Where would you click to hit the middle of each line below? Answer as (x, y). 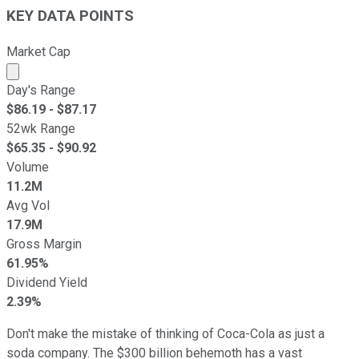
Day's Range (41, 90)
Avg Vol (28, 205)
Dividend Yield (47, 282)
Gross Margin (44, 244)
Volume (28, 167)
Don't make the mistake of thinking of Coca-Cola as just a (165, 333)
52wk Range (41, 128)
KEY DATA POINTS (70, 16)
